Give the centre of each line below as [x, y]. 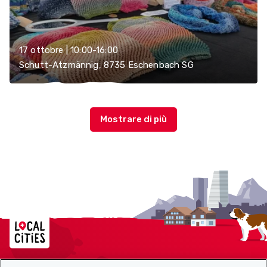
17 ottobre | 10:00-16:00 [69, 50]
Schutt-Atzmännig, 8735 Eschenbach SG [106, 65]
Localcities [37, 217]
